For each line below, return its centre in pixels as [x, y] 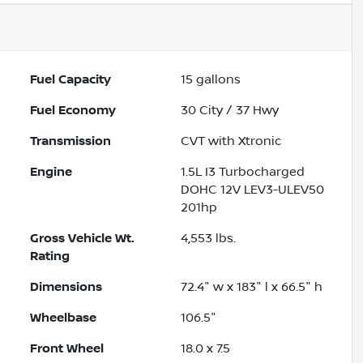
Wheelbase [64, 318]
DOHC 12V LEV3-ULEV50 [253, 190]
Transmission [71, 141]
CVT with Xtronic [231, 141]
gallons [217, 80]
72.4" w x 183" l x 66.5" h [252, 287]
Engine [51, 172]
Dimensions [66, 287]
